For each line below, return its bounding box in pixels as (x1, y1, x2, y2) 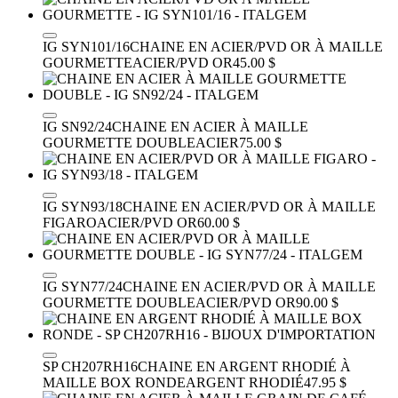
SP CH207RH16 (43, 358, 138, 374)
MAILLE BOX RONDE (43, 374, 186, 390)
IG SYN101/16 (43, 38, 130, 54)
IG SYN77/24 (43, 278, 123, 294)
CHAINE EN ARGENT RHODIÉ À (138, 358, 351, 374)
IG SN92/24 (43, 118, 112, 134)
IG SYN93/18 (43, 198, 123, 214)
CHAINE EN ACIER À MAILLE (112, 118, 308, 134)
